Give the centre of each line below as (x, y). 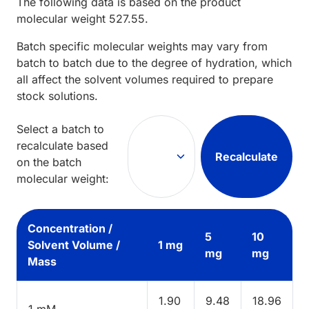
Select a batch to (60, 129)
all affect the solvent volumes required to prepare (145, 79)
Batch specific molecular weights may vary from (142, 46)
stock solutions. (57, 96)
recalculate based (62, 145)
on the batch (49, 162)
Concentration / (70, 228)
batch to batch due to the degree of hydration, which (154, 62)
